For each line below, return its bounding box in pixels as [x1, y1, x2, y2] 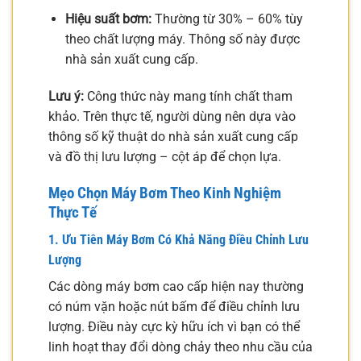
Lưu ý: [48, 88, 84, 104]
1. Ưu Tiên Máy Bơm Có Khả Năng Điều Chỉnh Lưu [48, 232, 309, 248]
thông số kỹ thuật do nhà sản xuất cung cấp [48, 128, 298, 144]
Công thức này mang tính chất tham [84, 88, 293, 104]
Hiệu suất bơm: [64, 10, 151, 27]
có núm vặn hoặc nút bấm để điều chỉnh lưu [48, 299, 300, 315]
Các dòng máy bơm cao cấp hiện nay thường [48, 279, 304, 295]
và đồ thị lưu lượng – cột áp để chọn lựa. [48, 148, 281, 164]
